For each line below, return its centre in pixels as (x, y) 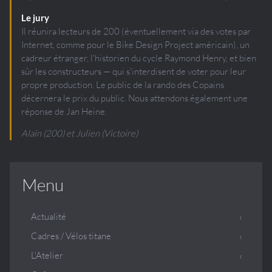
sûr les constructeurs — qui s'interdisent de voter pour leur (134, 71)
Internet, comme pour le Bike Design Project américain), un (135, 44)
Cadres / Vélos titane (71, 236)
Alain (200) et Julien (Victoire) (80, 133)
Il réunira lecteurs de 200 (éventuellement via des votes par (136, 31)
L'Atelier (47, 255)
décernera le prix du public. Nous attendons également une (134, 98)
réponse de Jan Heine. (64, 111)
